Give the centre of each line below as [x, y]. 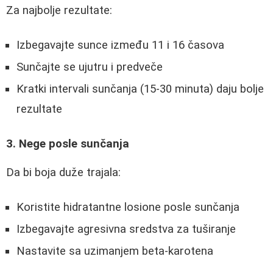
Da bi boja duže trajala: [63, 173]
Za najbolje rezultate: [59, 11]
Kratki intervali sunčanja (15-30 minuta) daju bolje [140, 89]
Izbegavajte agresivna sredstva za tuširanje [126, 229]
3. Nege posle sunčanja [68, 144]
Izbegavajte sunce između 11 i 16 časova [120, 45]
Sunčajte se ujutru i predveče [90, 67]
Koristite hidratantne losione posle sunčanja [128, 207]
